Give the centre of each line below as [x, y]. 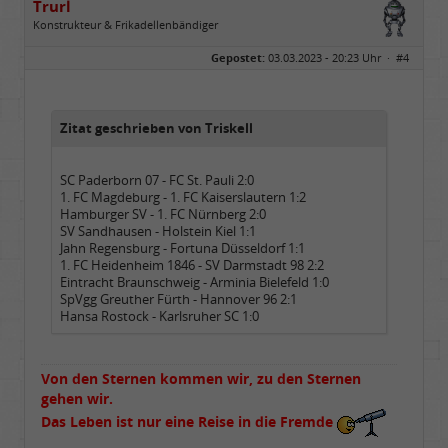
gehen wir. [77, 398]
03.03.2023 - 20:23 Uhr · [330, 57]
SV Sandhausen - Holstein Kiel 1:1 [158, 231]
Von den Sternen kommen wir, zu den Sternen [201, 378]
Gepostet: [238, 57]
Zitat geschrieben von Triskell [156, 128]
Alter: [48, 59]
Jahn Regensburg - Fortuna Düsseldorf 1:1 [182, 248]
